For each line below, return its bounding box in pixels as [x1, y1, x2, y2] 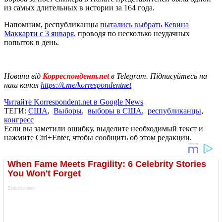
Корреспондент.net [41, 71, 111, 80]
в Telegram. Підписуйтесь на [111, 71, 207, 80]
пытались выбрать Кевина [100, 20, 189, 29]
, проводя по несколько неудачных [74, 29, 190, 38]
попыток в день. [4, 38, 59, 47]
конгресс [4, 115, 34, 124]
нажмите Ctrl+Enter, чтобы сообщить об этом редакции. [4, 133, 192, 142]
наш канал [4, 80, 41, 89]
